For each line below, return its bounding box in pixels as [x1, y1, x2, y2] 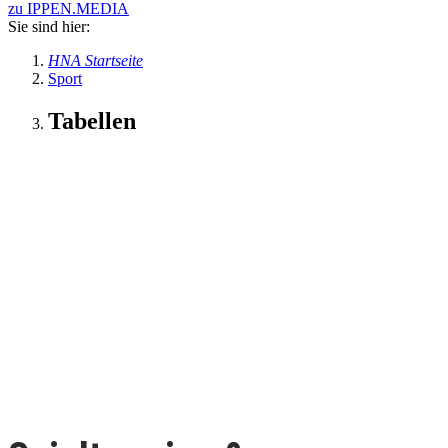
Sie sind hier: [8, 18, 90, 35]
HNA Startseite [48, 52, 143, 69]
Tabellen [48, 107, 136, 134]
